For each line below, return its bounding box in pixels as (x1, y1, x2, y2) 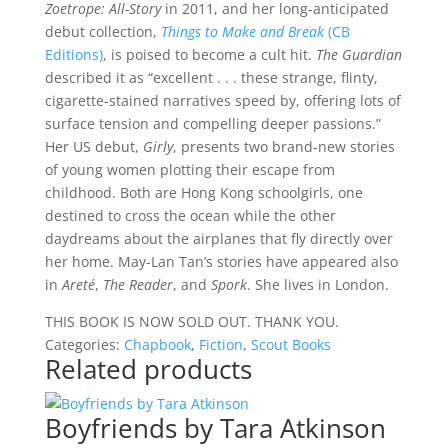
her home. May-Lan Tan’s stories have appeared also (44, 252, 398, 271)
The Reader (102, 275, 173, 294)
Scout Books (250, 335, 331, 354)
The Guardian (315, 45, 402, 64)
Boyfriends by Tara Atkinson (44, 410, 386, 446)
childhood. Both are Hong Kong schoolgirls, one (44, 183, 363, 202)
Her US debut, (44, 137, 143, 156)
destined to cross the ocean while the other (44, 206, 336, 225)
